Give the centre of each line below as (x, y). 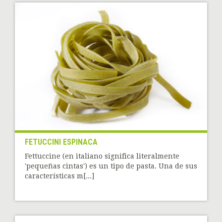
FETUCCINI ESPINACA (61, 142)
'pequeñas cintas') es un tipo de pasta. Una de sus (111, 166)
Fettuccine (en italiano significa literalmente (102, 156)
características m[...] (59, 176)
